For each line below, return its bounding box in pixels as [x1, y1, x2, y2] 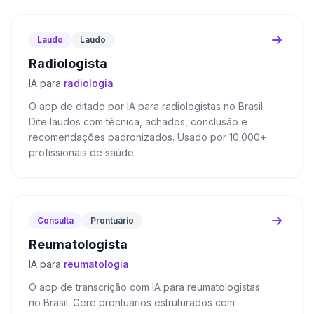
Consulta [37, 215, 74, 226]
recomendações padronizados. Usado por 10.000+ [29, 131, 266, 143]
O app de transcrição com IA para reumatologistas [29, 281, 260, 293]
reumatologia [64, 258, 129, 270]
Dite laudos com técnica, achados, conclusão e [29, 116, 247, 128]
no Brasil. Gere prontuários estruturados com [29, 296, 235, 308]
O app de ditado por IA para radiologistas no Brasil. [29, 100, 265, 112]
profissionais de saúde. [29, 146, 136, 158]
